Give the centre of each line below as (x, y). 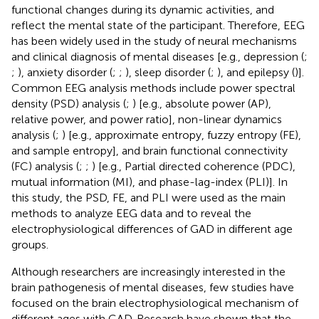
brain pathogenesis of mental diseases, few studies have (153, 287)
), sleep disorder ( (168, 72)
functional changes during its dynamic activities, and (143, 9)
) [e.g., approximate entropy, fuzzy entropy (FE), (182, 135)
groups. (30, 244)
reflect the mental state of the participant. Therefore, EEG (158, 25)
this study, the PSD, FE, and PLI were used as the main (148, 197)
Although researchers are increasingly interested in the (148, 271)
